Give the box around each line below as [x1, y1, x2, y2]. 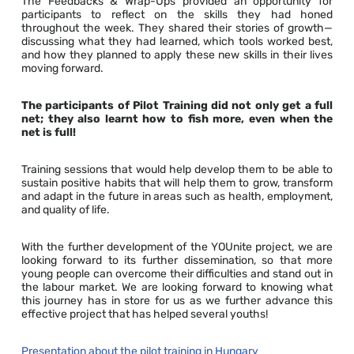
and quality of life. [21, 203, 110, 217]
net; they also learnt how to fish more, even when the [21, 112, 333, 126]
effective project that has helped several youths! [21, 307, 268, 322]
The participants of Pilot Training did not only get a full [21, 99, 333, 113]
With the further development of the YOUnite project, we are [21, 240, 333, 254]
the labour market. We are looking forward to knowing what [21, 281, 333, 295]
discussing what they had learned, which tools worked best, [21, 35, 333, 49]
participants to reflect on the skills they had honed [21, 8, 333, 22]
